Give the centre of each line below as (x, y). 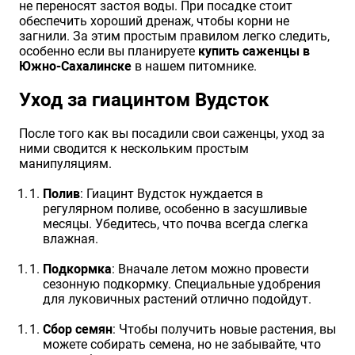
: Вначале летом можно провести (210, 269)
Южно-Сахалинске (75, 67)
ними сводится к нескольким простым (134, 149)
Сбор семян (78, 330)
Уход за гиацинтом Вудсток (144, 100)
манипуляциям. (65, 164)
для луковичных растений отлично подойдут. (177, 300)
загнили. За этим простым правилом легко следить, (174, 36)
